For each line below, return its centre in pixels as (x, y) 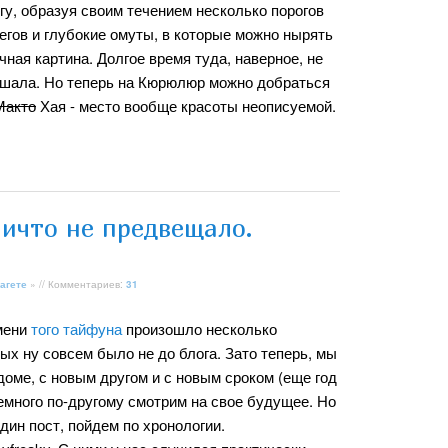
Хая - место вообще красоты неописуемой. (186, 105)
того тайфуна (76, 328)
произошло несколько (199, 328)
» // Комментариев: (76, 283)
